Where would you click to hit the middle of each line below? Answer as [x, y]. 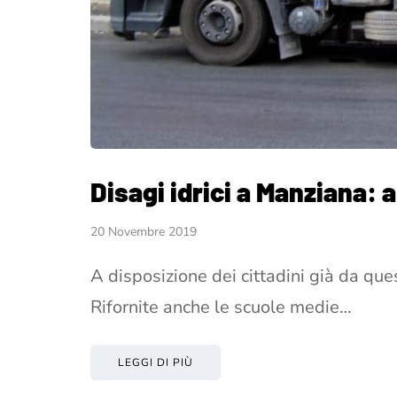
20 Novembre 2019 [144, 231]
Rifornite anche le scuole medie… [221, 307]
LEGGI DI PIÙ [156, 362]
